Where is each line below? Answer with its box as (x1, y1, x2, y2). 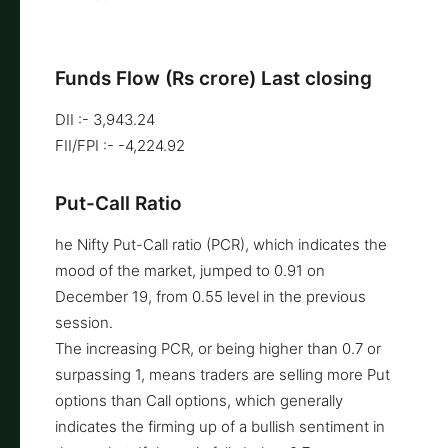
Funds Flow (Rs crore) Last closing (55, 66, 372, 90)
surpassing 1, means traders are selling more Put (55, 364, 390, 384)
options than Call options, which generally (55, 390, 343, 410)
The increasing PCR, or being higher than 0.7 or (55, 338, 381, 358)
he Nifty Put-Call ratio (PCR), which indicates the (55, 234, 387, 254)
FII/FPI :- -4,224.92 (55, 135, 185, 155)
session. (55, 312, 113, 332)
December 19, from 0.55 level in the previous (55, 286, 366, 306)
